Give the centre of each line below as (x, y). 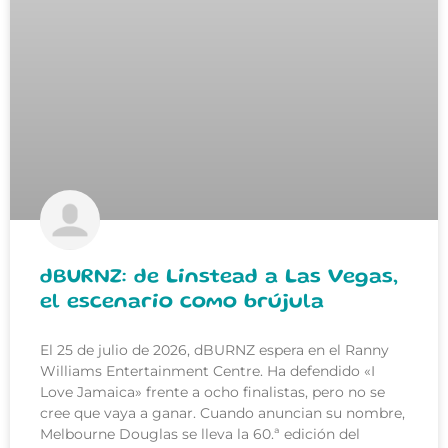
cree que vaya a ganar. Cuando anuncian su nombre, (222, 413)
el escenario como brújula (182, 303)
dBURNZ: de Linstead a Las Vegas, (219, 278)
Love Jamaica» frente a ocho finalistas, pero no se (212, 392)
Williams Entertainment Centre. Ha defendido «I (207, 371)
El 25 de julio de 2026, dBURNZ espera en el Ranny (214, 350)
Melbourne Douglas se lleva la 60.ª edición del (200, 434)
